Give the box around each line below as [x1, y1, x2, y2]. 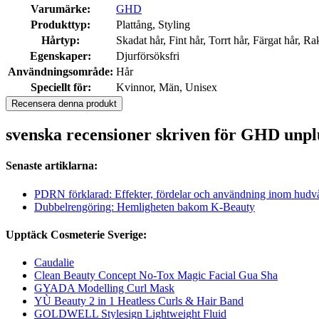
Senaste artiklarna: [6, 159, 98, 172]
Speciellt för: [30, 81, 91, 94]
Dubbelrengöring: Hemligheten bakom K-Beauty [34, 200, 255, 213]
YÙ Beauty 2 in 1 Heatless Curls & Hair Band [34, 295, 244, 308]
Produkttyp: [31, 19, 90, 31]
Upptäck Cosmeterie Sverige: [6, 228, 147, 241]
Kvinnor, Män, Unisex [116, 81, 217, 94]
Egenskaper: [30, 50, 91, 63]
